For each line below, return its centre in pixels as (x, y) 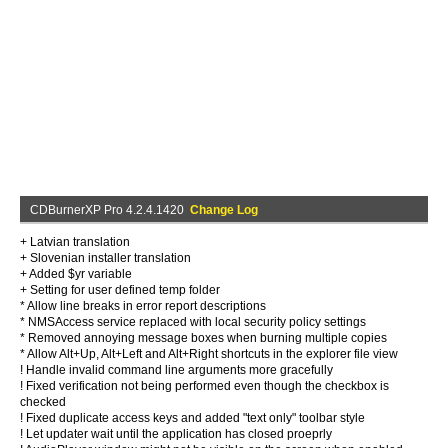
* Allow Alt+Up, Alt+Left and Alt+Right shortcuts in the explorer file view (209, 354)
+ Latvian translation (75, 242)
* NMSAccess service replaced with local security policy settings (193, 322)
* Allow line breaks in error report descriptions (143, 306)
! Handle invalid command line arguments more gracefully (176, 370)
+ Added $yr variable (76, 274)
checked (43, 402)
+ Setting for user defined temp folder (120, 290)
